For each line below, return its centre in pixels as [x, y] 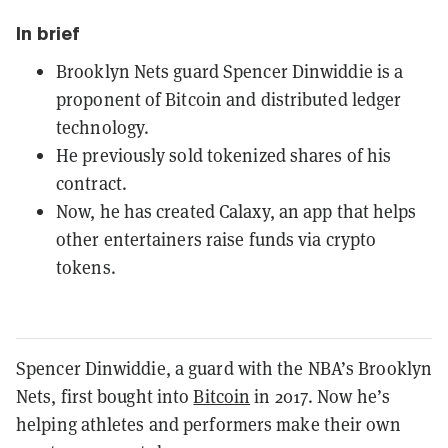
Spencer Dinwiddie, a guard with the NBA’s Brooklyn [224, 368]
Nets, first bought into [105, 396]
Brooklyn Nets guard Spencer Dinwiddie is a [230, 71]
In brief [48, 33]
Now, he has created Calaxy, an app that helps [236, 211]
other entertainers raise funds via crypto [216, 239]
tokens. [86, 267]
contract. [91, 183]
